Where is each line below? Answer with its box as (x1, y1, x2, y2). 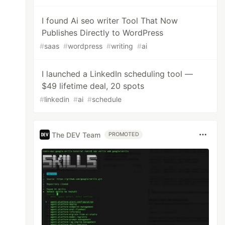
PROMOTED (108, 131, 139, 138)
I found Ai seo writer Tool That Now (42, 16, 178, 26)
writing (111, 42, 134, 50)
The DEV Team (52, 130, 101, 139)
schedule (92, 95, 122, 103)
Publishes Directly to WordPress (42, 28, 164, 38)
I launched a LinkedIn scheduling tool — (42, 69, 193, 79)
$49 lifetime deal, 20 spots (42, 81, 145, 91)
